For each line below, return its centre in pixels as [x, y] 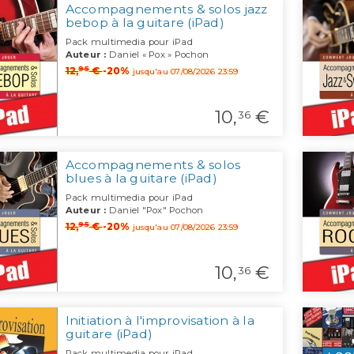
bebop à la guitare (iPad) [145, 23]
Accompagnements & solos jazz [166, 9]
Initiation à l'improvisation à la [160, 321]
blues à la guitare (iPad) [141, 179]
